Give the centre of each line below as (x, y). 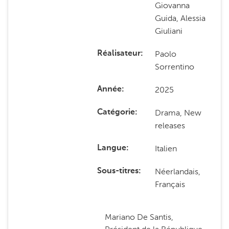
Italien (166, 148)
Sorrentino (175, 67)
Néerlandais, (178, 171)
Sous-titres (118, 171)
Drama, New (178, 113)
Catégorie (116, 112)
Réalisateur (119, 54)
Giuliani (169, 31)
